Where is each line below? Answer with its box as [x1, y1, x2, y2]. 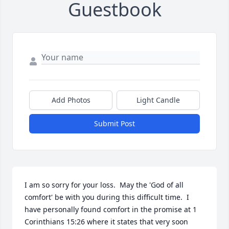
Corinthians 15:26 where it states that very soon [25, 217, 188, 227]
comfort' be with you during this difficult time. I [25, 192, 189, 202]
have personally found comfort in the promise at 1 [25, 204, 197, 215]
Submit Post [94, 119, 135, 129]
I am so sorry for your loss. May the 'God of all [25, 180, 184, 190]
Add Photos [51, 95, 90, 105]
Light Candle [136, 95, 180, 105]
